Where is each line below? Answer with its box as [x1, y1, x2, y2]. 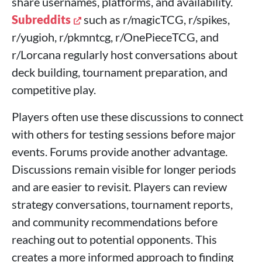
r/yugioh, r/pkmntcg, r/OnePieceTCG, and [12, 30, 219, 44]
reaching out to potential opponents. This [12, 232, 217, 246]
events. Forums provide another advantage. [12, 144, 227, 158]
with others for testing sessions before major [12, 127, 236, 141]
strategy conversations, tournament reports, [12, 197, 233, 211]
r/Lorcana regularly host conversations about [12, 47, 237, 61]
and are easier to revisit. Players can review [12, 180, 227, 194]
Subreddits [12, 12, 71, 26]
